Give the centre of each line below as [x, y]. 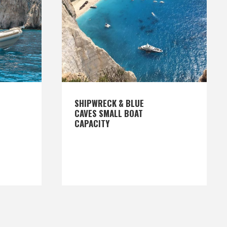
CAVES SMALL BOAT [109, 113]
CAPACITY [92, 123]
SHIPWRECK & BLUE [109, 103]
